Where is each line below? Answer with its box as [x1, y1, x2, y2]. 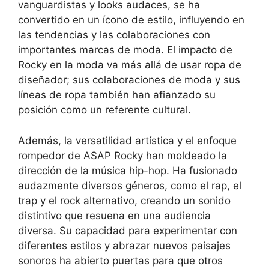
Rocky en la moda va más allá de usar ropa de [18, 59, 241, 71]
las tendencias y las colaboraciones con [18, 29, 210, 41]
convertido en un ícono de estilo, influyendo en [18, 14, 244, 26]
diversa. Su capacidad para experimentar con [18, 224, 237, 237]
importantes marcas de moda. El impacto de [18, 44, 232, 56]
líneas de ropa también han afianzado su [18, 89, 216, 101]
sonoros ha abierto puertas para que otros [18, 254, 223, 267]
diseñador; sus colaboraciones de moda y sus [18, 74, 240, 86]
